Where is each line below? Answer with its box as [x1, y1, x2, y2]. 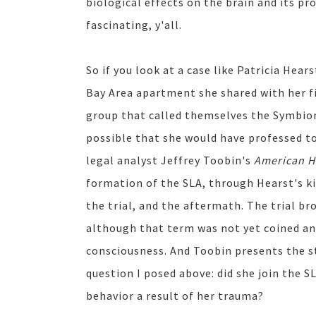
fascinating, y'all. [86, 18, 182, 32]
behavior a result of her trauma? [86, 288, 264, 303]
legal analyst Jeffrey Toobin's [86, 153, 254, 167]
